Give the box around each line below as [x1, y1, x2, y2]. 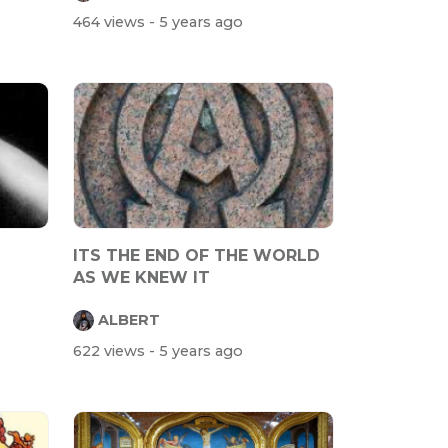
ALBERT [98, 310, 160, 329]
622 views [73, 342, 149, 361]
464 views [73, 13, 149, 32]
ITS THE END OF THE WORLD [73, 246, 320, 266]
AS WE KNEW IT [73, 268, 210, 288]
